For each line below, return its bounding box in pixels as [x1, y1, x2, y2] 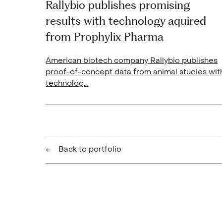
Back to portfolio [58, 144, 121, 155]
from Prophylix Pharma [46, 29, 164, 44]
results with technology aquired [46, 13, 207, 28]
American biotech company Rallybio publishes [46, 55, 218, 66]
